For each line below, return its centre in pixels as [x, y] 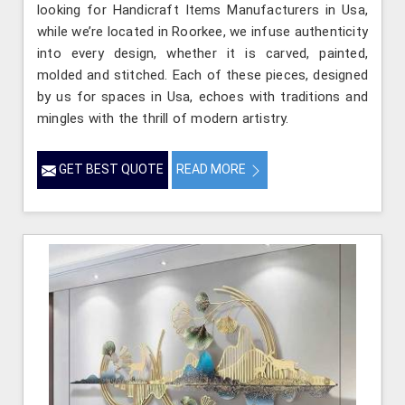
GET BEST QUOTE [110, 170]
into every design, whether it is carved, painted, [202, 54]
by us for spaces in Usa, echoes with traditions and [202, 97]
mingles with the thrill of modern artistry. [163, 119]
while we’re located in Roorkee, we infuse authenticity [202, 32]
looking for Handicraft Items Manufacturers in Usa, [202, 10]
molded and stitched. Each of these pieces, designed [202, 75]
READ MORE [212, 170]
